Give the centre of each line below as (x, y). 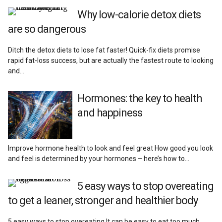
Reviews (27, 8)
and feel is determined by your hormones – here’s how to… (99, 159)
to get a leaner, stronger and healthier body (103, 201)
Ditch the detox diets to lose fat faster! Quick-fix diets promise (104, 50)
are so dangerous (47, 29)
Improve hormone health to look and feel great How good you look (111, 148)
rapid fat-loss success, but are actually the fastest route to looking (111, 60)
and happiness (110, 112)
